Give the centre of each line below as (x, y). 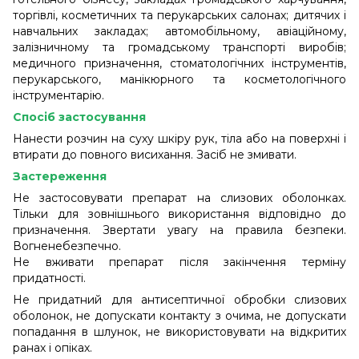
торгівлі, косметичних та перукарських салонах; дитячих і (179, 15)
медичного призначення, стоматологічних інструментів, (179, 63)
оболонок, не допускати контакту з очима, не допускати (179, 315)
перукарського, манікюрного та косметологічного (179, 79)
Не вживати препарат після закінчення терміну (179, 262)
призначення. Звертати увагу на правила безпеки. (179, 230)
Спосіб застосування (79, 117)
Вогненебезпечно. (67, 246)
